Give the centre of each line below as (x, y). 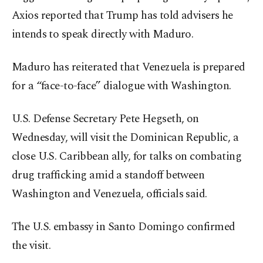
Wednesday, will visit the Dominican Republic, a (125, 138)
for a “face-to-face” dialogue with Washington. (122, 86)
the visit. (31, 246)
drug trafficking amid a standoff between (108, 176)
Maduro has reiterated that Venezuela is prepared (129, 68)
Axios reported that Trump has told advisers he (122, 16)
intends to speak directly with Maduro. (103, 35)
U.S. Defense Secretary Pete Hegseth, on (105, 119)
